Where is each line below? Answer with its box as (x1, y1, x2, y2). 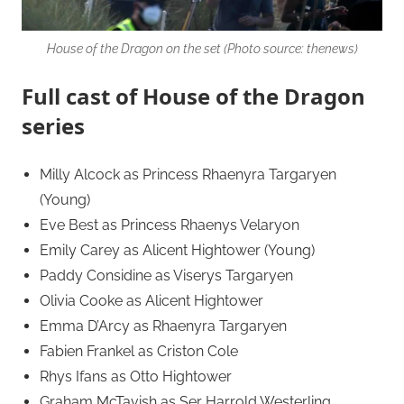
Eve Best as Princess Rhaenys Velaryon (40, 216, 299, 234)
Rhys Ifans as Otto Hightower (40, 367, 232, 385)
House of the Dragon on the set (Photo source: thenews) (46, 41, 358, 56)
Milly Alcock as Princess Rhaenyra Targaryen (40, 165, 336, 183)
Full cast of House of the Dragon (22, 80, 365, 111)
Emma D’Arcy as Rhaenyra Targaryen (40, 317, 287, 335)
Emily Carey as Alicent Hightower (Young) (40, 241, 315, 259)
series (22, 110, 85, 141)
